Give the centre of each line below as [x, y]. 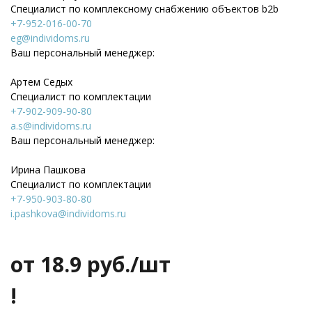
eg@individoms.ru [50, 38]
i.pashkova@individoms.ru [68, 213]
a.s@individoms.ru [51, 125]
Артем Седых [41, 81]
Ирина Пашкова [48, 169]
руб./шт [126, 264]
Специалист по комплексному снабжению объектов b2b [145, 8]
